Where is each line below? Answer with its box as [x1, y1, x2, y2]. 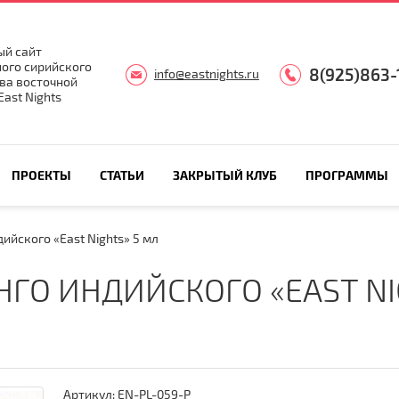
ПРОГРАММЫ [305, 167, 389, 183]
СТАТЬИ [99, 167, 144, 183]
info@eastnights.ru [153, 66, 259, 81]
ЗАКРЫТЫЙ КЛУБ [172, 167, 277, 183]
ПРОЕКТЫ [11, 167, 71, 183]
